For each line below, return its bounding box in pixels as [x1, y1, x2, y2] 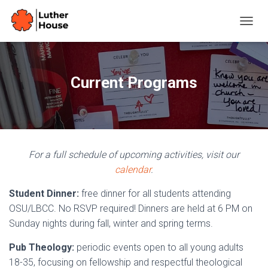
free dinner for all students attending [79, 188, 231, 199]
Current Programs [71, 74, 197, 92]
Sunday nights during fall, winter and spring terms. [9, 218, 213, 229]
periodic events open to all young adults [74, 242, 243, 253]
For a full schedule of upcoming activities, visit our [29, 149, 239, 160]
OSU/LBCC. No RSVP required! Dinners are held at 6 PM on [9, 203, 252, 214]
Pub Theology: [9, 242, 74, 253]
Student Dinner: [9, 188, 79, 199]
